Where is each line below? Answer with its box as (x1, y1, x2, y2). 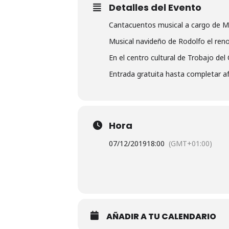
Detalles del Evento (109, 1, 201, 14)
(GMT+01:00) (169, 139, 212, 148)
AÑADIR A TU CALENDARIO (106, 211, 216, 222)
